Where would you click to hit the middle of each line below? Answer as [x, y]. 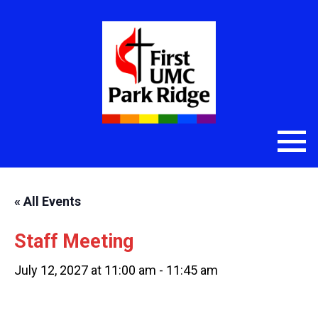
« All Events [48, 201]
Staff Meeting [74, 241]
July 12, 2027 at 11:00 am [85, 270]
